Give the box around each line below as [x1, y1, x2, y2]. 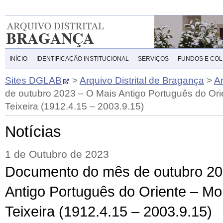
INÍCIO [9, 55, 27, 62]
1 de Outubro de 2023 [5, 148, 109, 160]
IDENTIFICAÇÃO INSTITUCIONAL [36, 55, 129, 62]
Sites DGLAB [5, 75, 62, 86]
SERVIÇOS [138, 55, 169, 62]
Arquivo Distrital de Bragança [80, 75, 204, 86]
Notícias [5, 123, 61, 140]
